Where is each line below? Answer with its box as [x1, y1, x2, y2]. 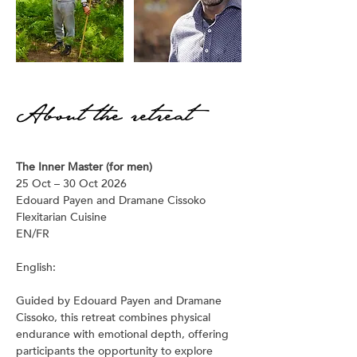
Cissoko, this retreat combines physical [16, 310, 214, 325]
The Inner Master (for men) [16, 159, 152, 175]
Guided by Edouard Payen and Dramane [16, 293, 225, 308]
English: [16, 260, 56, 275]
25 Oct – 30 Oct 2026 [16, 176, 127, 191]
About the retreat [16, 96, 193, 127]
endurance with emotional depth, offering [16, 327, 232, 342]
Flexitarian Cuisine [16, 210, 107, 225]
